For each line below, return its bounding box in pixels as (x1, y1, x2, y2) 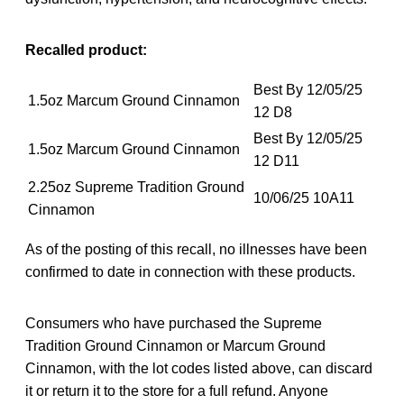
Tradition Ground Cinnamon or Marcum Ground (25, 337, 326, 353)
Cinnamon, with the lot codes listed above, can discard (25, 360, 372, 376)
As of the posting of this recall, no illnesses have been (25, 241, 367, 257)
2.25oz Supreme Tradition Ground (28, 179, 244, 195)
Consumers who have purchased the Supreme (25, 315, 322, 331)
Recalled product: (25, 41, 147, 58)
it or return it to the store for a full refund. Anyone (25, 382, 328, 399)
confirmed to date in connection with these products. (25, 263, 355, 280)
